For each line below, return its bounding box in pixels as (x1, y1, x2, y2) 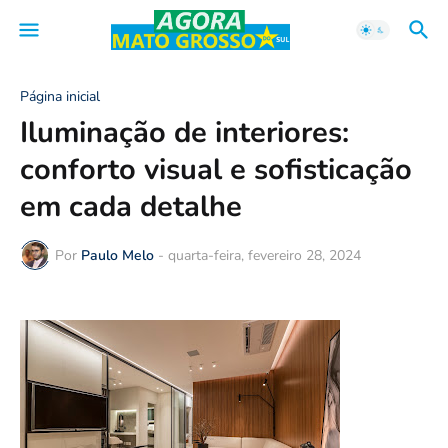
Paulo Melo (81, 245, 154, 265)
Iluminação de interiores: (20, 113, 349, 152)
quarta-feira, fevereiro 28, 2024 (168, 245, 361, 265)
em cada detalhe (20, 187, 242, 226)
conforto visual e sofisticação (20, 150, 412, 189)
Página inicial (20, 87, 100, 106)
